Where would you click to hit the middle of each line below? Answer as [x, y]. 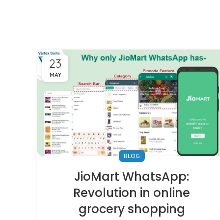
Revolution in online [132, 193]
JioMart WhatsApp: [132, 177]
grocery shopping [132, 209]
